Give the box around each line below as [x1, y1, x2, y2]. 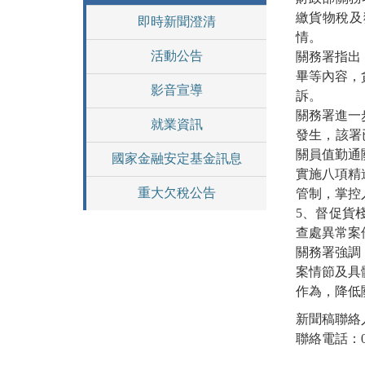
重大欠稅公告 [137, 186, 216, 200]
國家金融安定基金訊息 [111, 152, 242, 165]
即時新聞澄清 [137, 15, 216, 29]
